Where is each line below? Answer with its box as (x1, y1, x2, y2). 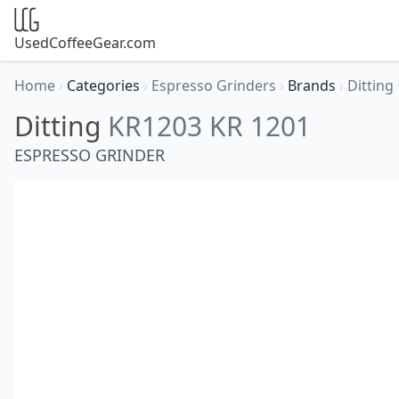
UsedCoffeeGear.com (14, 33, 156, 53)
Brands (288, 76, 339, 95)
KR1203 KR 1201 (108, 108, 311, 144)
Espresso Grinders (151, 76, 280, 95)
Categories (67, 76, 143, 95)
